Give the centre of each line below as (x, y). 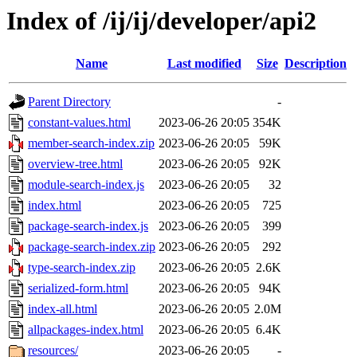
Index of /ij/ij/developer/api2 (161, 21)
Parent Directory (69, 102)
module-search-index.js (86, 185)
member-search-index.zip (91, 143)
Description (316, 64)
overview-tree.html (75, 164)
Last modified (204, 64)
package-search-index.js (88, 226)
